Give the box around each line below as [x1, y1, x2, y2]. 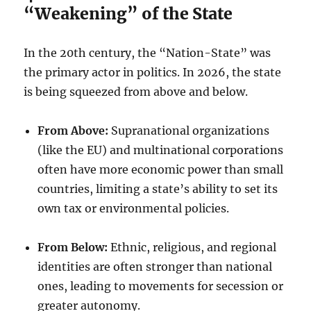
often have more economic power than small [37, 162, 284, 176]
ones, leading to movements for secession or [37, 279, 284, 293]
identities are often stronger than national [37, 260, 273, 274]
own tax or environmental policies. [37, 201, 230, 215]
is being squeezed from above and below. [24, 85, 249, 99]
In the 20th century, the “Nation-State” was [24, 46, 271, 60]
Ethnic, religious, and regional [108, 240, 277, 254]
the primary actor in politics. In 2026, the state [24, 65, 282, 79]
